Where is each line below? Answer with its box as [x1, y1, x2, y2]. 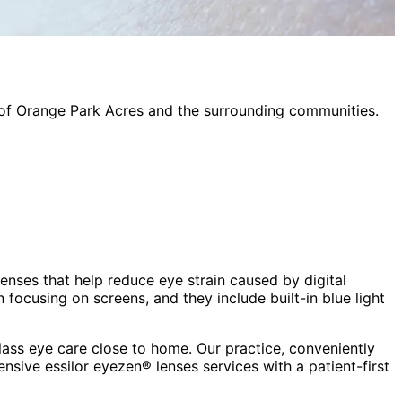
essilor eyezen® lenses [45, 356, 198, 375]
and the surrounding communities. [144, 100, 379, 119]
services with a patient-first [198, 356, 389, 375]
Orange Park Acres [16, 100, 144, 119]
